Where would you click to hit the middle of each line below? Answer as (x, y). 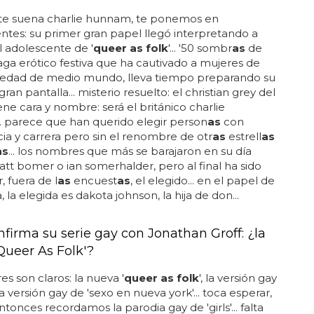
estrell (243, 136)
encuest (94, 180)
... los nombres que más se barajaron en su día (130, 151)
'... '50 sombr (200, 48)
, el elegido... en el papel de (202, 180)
